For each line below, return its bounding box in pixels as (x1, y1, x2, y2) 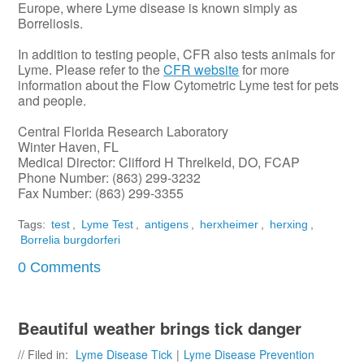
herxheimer (200, 218, 259, 232)
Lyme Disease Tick (76, 345, 173, 362)
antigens (145, 218, 189, 232)
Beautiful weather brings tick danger (18, 316, 302, 340)
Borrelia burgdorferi (20, 233, 121, 247)
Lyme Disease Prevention (184, 345, 315, 362)
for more (239, 60, 290, 80)
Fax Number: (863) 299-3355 (18, 184, 184, 203)
